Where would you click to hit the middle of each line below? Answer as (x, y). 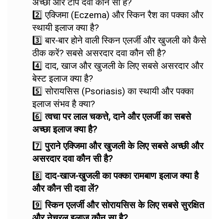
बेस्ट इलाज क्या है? (63, 78)
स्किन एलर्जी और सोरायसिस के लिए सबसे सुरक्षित (125, 205)
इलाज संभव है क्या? (64, 104)
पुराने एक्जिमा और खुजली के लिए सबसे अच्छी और (124, 146)
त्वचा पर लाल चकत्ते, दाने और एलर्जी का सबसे (118, 117)
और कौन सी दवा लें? (65, 188)
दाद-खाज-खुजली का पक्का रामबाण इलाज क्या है (122, 176)
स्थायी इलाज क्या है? (66, 28)
